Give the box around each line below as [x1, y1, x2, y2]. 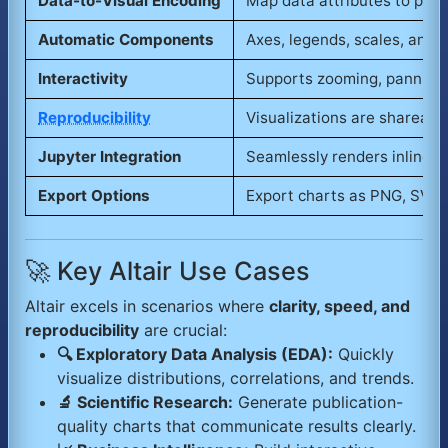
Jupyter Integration [38, 146, 181, 166]
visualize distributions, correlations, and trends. [57, 367, 414, 388]
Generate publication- [233, 391, 403, 412]
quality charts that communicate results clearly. [57, 415, 416, 436]
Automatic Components [38, 29, 214, 49]
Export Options [38, 185, 150, 205]
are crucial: [139, 319, 227, 340]
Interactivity [38, 68, 128, 88]
